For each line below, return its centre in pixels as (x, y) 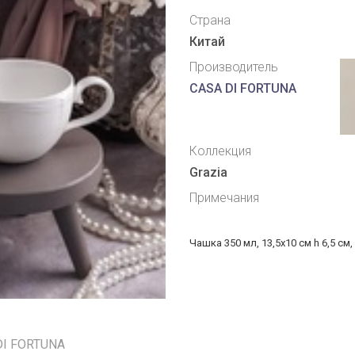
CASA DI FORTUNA (243, 89)
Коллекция (220, 151)
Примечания (224, 198)
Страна (210, 21)
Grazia (208, 173)
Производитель (234, 67)
